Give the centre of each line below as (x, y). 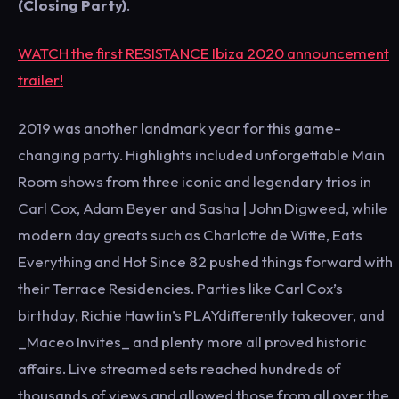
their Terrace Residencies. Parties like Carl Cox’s (180, 288)
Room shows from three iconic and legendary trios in (195, 181)
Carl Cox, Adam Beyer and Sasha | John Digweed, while (203, 208)
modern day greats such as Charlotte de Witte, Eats (190, 235)
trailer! (41, 80)
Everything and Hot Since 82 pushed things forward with (205, 261)
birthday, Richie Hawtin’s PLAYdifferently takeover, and (201, 315)
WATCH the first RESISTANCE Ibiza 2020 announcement (204, 53)
